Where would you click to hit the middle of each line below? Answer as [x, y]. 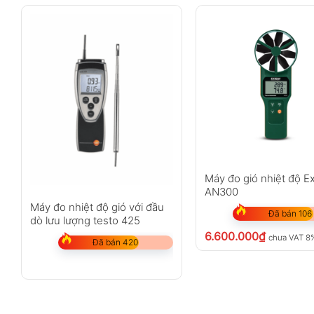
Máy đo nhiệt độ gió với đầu [97, 207]
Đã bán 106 [291, 214]
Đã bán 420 [116, 242]
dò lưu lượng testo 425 [85, 220]
